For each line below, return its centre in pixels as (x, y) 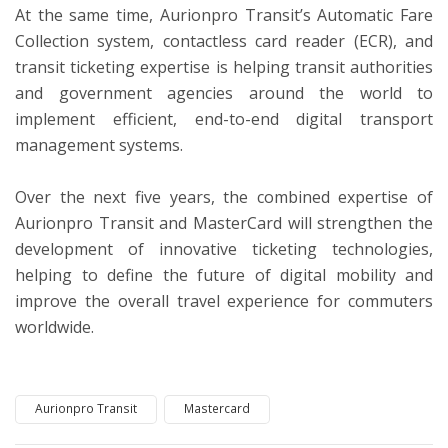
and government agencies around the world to (224, 93)
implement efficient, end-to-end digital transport (224, 119)
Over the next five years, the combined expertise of (224, 196)
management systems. (99, 145)
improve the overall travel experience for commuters (224, 300)
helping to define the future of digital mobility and (224, 274)
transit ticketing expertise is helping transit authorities (224, 67)
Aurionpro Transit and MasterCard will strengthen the (224, 222)
